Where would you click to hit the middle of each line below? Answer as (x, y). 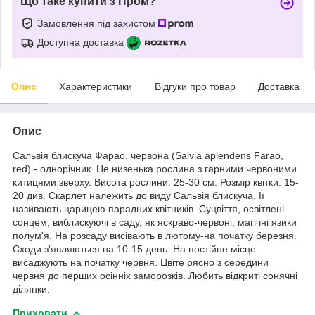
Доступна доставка (81, 42)
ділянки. (31, 289)
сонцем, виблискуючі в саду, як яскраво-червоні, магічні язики (155, 222)
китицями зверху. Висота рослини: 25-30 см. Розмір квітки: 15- (156, 182)
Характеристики (96, 86)
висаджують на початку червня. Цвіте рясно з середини (141, 262)
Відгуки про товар (195, 86)
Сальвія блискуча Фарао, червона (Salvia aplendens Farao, (148, 155)
